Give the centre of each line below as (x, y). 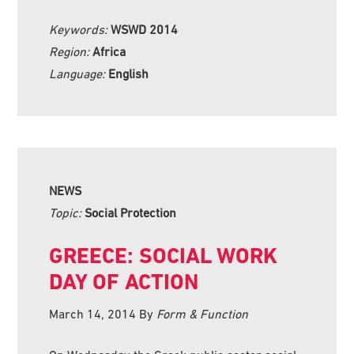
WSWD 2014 (145, 29)
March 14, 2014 (93, 313)
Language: (79, 73)
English (129, 73)
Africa (109, 51)
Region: (71, 51)
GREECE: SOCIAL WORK (164, 255)
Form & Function (203, 313)
